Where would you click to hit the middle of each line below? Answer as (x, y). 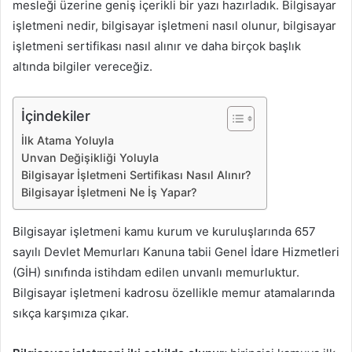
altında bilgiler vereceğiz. (82, 67)
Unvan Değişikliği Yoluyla (90, 158)
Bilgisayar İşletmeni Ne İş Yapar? (109, 192)
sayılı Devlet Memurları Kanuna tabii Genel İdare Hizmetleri (176, 252)
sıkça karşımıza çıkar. (71, 313)
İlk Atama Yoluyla (68, 141)
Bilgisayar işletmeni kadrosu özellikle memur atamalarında (174, 293)
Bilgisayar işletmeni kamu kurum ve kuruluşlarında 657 (164, 232)
